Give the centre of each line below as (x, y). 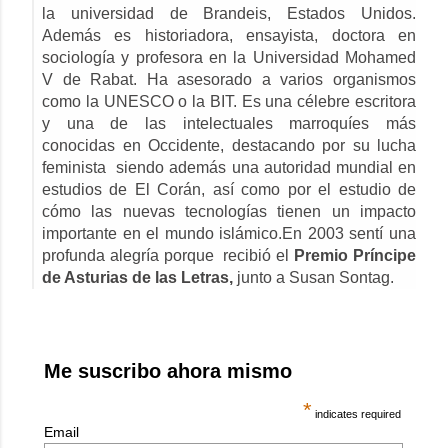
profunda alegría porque (130, 255)
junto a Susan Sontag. (313, 277)
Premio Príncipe (355, 255)
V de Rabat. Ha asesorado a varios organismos (229, 79)
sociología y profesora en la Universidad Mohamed (229, 57)
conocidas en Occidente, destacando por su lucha (229, 145)
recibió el (259, 255)
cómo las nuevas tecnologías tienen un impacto (229, 211)
